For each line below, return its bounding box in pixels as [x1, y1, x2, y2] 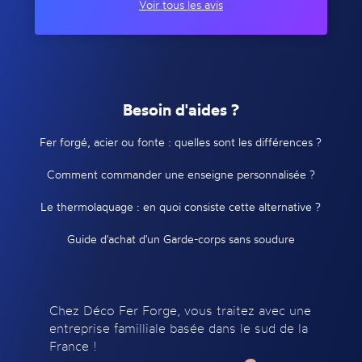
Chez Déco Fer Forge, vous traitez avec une [48, 302, 311, 319]
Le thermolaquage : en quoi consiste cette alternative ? [40, 200, 322, 214]
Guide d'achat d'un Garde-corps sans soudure [66, 232, 295, 246]
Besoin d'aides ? [122, 99, 239, 120]
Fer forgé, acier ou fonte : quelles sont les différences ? [40, 135, 322, 149]
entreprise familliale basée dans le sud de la [48, 320, 308, 337]
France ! [48, 338, 97, 355]
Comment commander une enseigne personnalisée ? [46, 167, 315, 182]
